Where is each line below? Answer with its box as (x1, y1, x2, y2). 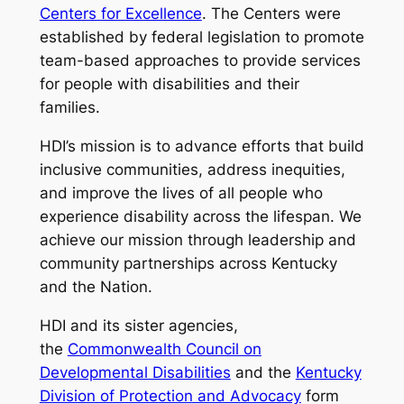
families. (39, 98, 105, 117)
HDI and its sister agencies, (39, 316, 238, 335)
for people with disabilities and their (39, 75, 299, 94)
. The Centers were (201, 5, 341, 23)
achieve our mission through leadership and (39, 230, 356, 249)
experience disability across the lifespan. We (39, 207, 362, 225)
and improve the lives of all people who (39, 183, 323, 202)
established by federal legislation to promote (39, 28, 364, 47)
